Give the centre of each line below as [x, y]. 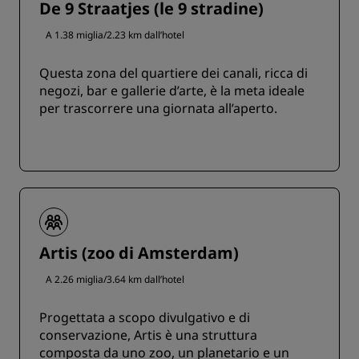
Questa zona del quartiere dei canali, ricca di [173, 73]
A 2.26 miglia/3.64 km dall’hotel [115, 280]
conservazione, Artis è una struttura [148, 335]
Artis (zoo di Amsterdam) [139, 253]
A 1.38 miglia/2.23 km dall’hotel [115, 35]
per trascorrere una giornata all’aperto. [158, 109]
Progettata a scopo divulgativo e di [145, 318]
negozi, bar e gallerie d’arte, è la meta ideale [172, 91]
